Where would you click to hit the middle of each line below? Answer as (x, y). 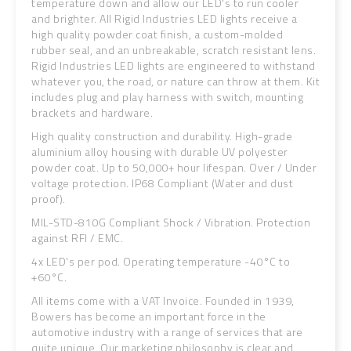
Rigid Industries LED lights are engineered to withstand (174, 65)
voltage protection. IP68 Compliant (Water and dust (162, 183)
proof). (49, 199)
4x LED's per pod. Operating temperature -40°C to (161, 261)
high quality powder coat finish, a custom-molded (157, 34)
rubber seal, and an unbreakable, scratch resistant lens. (174, 50)
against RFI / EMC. (77, 238)
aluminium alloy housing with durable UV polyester (160, 152)
